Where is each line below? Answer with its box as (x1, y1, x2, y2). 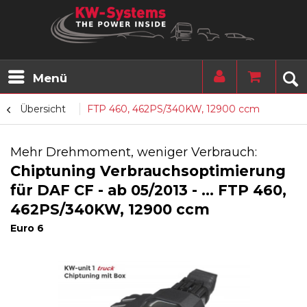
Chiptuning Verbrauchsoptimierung (10, 162, 286, 180)
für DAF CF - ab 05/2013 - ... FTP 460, (10, 182, 286, 199)
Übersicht (20, 103, 66, 115)
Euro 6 (10, 222, 44, 234)
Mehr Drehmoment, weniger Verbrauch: (10, 145, 257, 160)
